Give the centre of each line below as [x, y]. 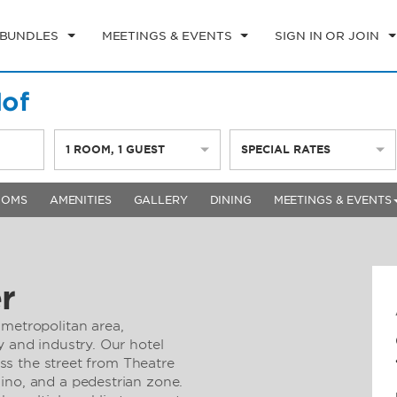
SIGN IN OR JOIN [327, 35]
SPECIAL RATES [285, 149]
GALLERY [160, 200]
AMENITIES [80, 200]
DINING [230, 200]
